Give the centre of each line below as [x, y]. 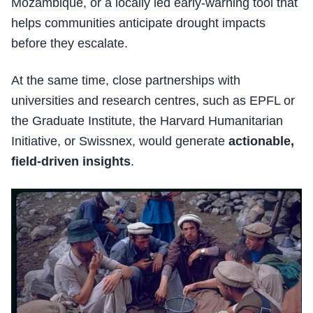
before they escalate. [70, 44]
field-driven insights [71, 162]
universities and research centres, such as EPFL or [153, 101]
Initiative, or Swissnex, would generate [120, 141]
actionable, [261, 141]
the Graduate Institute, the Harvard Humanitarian [147, 121]
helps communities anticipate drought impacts [138, 23]
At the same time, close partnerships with [126, 81]
